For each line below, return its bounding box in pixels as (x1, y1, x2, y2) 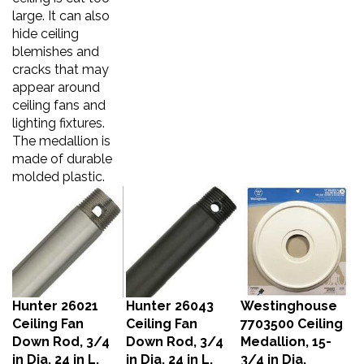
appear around (12, 71, 100, 87)
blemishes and (12, 36, 99, 51)
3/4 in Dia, (240, 344, 306, 359)
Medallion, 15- (240, 326, 331, 341)
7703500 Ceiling (240, 308, 343, 323)
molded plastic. (12, 161, 105, 176)
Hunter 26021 (12, 290, 98, 305)
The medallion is (12, 125, 110, 141)
